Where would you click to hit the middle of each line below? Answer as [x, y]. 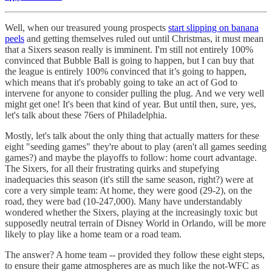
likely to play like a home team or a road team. [94, 234]
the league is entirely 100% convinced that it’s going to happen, [126, 71]
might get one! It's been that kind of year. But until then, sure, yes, [131, 104]
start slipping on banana [213, 27]
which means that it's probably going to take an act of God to [121, 82]
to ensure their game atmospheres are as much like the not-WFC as [132, 265]
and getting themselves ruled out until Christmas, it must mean [144, 38]
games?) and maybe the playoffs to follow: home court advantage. [131, 157]
